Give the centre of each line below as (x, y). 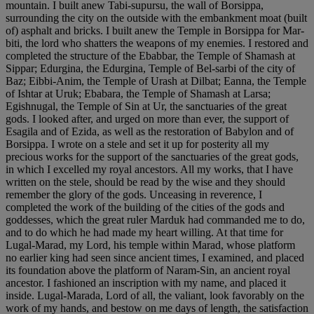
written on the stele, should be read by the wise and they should (145, 182)
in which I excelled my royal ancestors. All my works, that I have (149, 169)
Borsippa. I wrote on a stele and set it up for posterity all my (137, 144)
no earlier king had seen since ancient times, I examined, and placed (155, 257)
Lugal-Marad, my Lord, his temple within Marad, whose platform (150, 245)
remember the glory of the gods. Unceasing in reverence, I (134, 194)
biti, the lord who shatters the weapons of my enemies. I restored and (157, 43)
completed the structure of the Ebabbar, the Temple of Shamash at (150, 55)
